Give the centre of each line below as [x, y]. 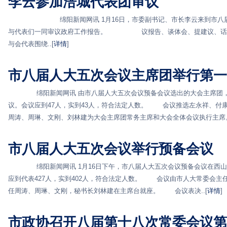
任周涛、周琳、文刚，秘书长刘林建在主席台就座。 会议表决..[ [108, 191]
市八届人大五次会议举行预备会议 [111, 149]
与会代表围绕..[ [31, 44]
